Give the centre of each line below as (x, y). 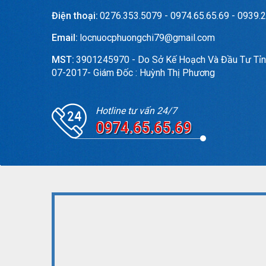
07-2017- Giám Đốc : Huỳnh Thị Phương (133, 73)
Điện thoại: (75, 16)
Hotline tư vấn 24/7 (136, 110)
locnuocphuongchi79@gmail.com (147, 38)
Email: (65, 38)
